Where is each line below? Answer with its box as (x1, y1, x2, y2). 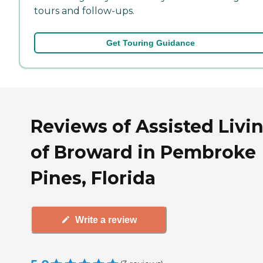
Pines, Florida (31, 167, 156, 189)
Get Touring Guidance (106, 38, 195, 48)
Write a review (75, 214, 137, 225)
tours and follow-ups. (34, 5, 134, 16)
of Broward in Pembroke (31, 141, 256, 163)
